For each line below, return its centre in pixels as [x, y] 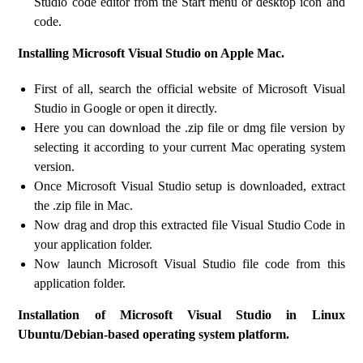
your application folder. [94, 244]
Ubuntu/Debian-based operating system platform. [154, 334]
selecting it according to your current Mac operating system [190, 147]
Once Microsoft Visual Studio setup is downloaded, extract [190, 186]
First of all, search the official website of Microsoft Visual [190, 89]
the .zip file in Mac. [84, 205]
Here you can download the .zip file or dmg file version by [190, 128]
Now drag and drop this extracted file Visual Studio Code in [190, 225]
